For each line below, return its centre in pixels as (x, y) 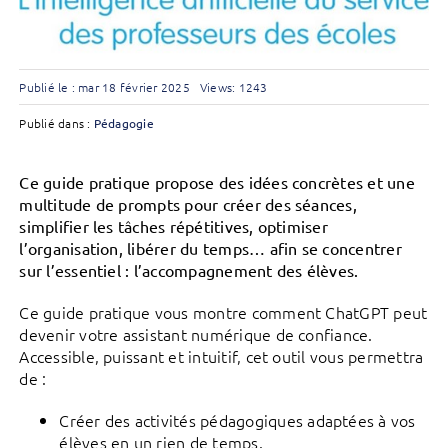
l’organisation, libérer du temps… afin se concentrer (210, 248)
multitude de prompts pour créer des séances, (188, 204)
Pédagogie (123, 123)
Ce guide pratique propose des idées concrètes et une (217, 182)
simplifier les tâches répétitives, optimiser (173, 226)
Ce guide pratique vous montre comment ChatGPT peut (223, 312)
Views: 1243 (233, 87)
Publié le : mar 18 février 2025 (104, 87)
